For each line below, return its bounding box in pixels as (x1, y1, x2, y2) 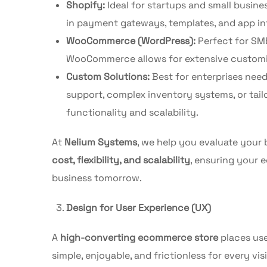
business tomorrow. (52, 171, 142, 184)
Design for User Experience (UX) (66, 201, 211, 214)
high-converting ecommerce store (60, 231, 218, 244)
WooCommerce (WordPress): (66, 34, 195, 47)
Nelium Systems (64, 135, 137, 148)
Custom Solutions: (66, 70, 150, 83)
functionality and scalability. (66, 105, 198, 119)
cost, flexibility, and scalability (52, 153, 190, 166)
